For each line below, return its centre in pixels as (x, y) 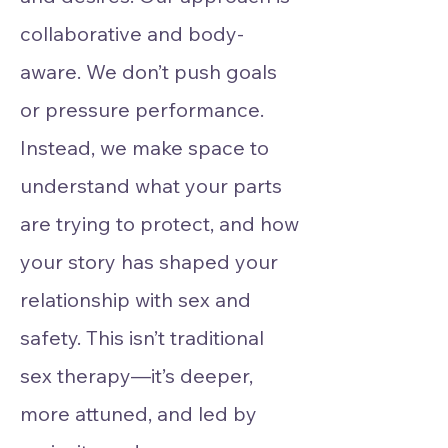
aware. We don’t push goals (148, 71)
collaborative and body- (132, 33)
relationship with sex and (135, 299)
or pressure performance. (142, 109)
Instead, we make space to (144, 147)
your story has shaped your (149, 261)
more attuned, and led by (138, 413)
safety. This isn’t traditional (142, 337)
